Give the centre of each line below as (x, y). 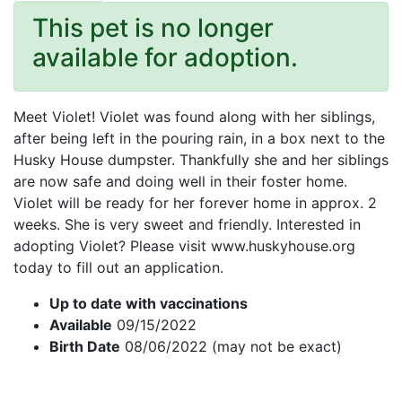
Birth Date (85, 347)
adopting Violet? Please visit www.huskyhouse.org (184, 246)
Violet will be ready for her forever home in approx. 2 (195, 203)
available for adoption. (165, 58)
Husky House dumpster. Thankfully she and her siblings (201, 160)
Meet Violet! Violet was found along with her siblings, (194, 117)
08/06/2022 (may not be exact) (231, 347)
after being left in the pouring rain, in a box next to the (199, 139)
